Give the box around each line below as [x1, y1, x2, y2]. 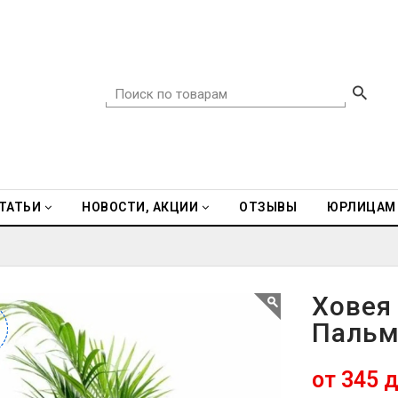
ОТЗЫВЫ [239, 200, 297, 214]
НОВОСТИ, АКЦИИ [82, 200, 198, 214]
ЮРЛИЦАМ [327, 200, 396, 214]
